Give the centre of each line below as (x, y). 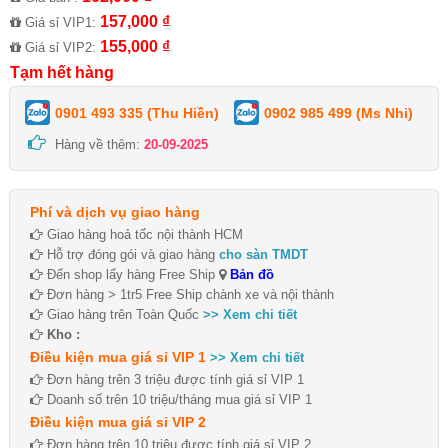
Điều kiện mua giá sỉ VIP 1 (118, 356)
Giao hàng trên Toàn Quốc (123, 314)
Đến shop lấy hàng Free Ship (131, 274)
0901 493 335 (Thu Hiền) (137, 112)
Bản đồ (250, 274)
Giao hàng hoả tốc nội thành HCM (143, 234)
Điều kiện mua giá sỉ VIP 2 (118, 421)
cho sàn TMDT (263, 254)
